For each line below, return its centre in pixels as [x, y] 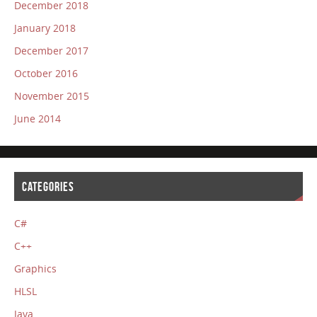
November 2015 [51, 96]
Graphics [35, 269]
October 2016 [46, 74]
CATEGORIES [48, 186]
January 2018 [45, 28]
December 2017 [51, 51]
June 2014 [37, 119]
